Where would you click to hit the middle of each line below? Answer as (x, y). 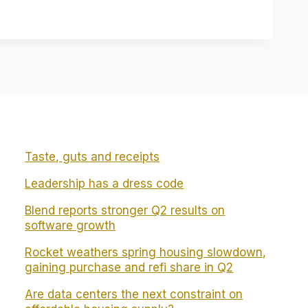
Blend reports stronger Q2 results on (125, 210)
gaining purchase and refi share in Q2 (129, 267)
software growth (70, 225)
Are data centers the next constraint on (134, 294)
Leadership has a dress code (104, 184)
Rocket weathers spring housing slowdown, (146, 252)
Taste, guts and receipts (92, 157)
